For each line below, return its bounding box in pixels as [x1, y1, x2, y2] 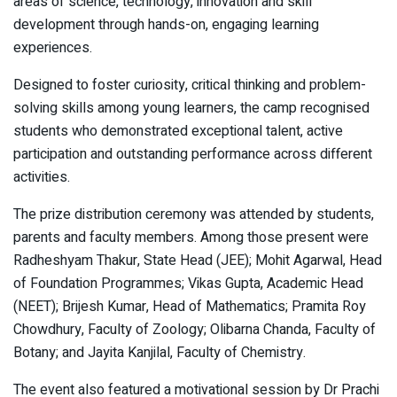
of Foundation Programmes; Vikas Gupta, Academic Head [13, 273, 363, 295]
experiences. [13, 37, 92, 59]
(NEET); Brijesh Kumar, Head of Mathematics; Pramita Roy [13, 296, 366, 318]
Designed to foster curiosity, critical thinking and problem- [13, 74, 366, 97]
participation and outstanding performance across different [13, 144, 372, 166]
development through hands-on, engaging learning [13, 14, 319, 36]
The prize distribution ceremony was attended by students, [13, 204, 374, 226]
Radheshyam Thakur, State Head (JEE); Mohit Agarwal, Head [13, 250, 382, 272]
